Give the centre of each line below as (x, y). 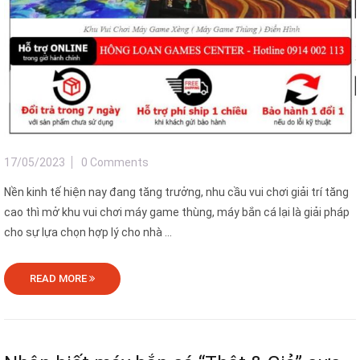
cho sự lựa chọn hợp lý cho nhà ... (88, 233)
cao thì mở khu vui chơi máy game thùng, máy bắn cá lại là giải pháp (177, 213)
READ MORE (59, 279)
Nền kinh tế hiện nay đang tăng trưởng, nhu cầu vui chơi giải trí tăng (176, 192)
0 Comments (115, 163)
